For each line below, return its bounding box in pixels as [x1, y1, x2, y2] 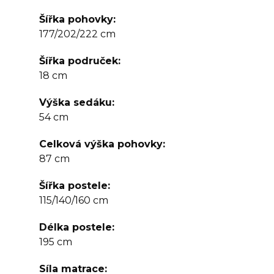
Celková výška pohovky [39, 138, 163, 150]
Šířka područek [39, 55, 118, 67]
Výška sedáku [39, 97, 112, 108]
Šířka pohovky [39, 13, 113, 25]
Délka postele [39, 221, 112, 233]
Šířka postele [39, 180, 108, 191]
